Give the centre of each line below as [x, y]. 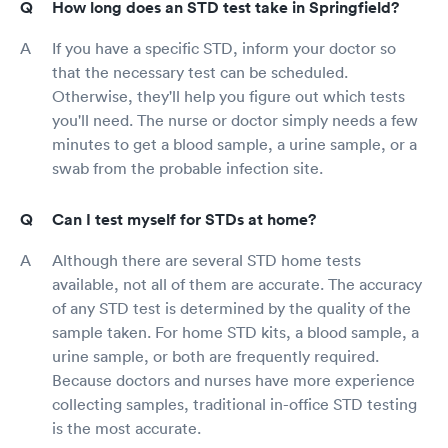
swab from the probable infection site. [187, 167]
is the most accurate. [126, 427]
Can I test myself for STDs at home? [184, 219]
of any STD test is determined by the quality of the [231, 307]
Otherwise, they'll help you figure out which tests [228, 95]
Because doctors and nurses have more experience [233, 379]
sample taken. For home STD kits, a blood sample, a [235, 331]
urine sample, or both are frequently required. [215, 355]
